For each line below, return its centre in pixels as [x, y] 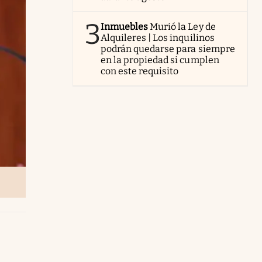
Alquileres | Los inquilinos [158, 38]
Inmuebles [125, 27]
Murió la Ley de [183, 27]
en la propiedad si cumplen [160, 60]
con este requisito [140, 71]
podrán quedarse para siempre [168, 49]
